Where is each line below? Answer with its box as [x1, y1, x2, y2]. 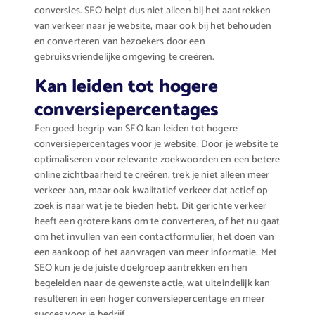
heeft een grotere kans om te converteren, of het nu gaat [34, 214, 281, 231]
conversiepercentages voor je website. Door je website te [34, 136, 279, 153]
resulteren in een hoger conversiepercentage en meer [34, 291, 265, 308]
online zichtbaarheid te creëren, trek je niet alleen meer [34, 167, 270, 184]
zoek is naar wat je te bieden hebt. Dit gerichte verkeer [34, 198, 267, 215]
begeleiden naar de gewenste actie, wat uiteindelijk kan [34, 276, 271, 292]
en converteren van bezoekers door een [34, 34, 205, 51]
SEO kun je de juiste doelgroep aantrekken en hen [34, 260, 248, 277]
